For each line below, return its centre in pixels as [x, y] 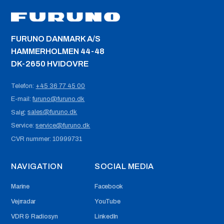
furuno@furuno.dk [59, 99]
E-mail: [22, 99]
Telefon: [23, 86]
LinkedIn [106, 216]
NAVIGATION [37, 166]
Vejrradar [23, 201]
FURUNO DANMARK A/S [56, 38]
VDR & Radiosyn [34, 216]
